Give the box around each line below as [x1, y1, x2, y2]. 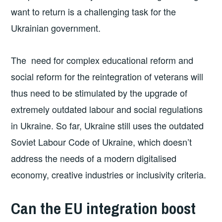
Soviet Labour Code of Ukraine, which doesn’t [11, 135, 192, 149]
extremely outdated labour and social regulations [11, 103, 203, 116]
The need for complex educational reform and [11, 54, 194, 67]
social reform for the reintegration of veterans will [11, 70, 204, 83]
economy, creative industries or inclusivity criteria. [11, 168, 207, 181]
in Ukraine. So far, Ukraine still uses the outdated [11, 119, 204, 132]
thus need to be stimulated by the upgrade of [11, 86, 188, 100]
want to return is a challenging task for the [11, 5, 176, 18]
